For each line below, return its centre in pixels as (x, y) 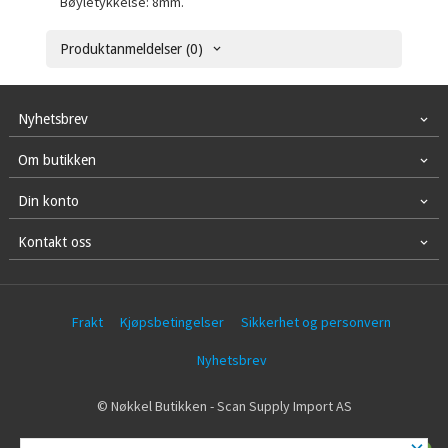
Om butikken (56, 159)
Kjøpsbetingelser (172, 321)
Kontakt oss (54, 241)
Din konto (48, 200)
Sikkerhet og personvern (316, 321)
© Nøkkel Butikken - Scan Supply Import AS (224, 406)
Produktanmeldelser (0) (132, 48)
